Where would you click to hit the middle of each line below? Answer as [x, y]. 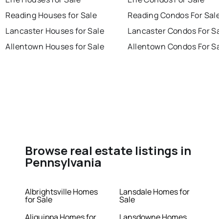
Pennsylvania [64, 162]
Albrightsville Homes [62, 192]
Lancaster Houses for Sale [55, 31]
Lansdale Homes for [154, 192]
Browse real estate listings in [108, 151]
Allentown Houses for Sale [55, 47]
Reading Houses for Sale [51, 15]
